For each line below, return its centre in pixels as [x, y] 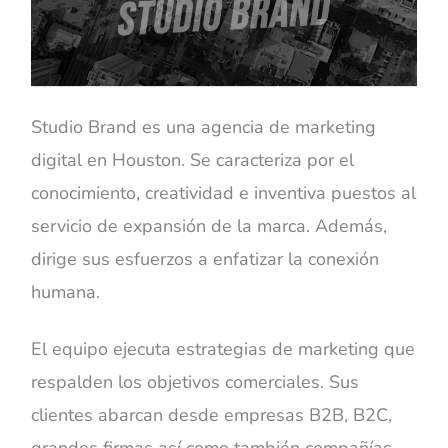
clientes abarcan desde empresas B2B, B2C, [212, 414]
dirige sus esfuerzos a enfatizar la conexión [205, 259]
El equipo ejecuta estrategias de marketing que [223, 348]
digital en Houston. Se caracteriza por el [193, 160]
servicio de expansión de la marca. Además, [209, 226]
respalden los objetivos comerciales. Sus [195, 381]
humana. [66, 292]
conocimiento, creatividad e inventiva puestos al [224, 193]
